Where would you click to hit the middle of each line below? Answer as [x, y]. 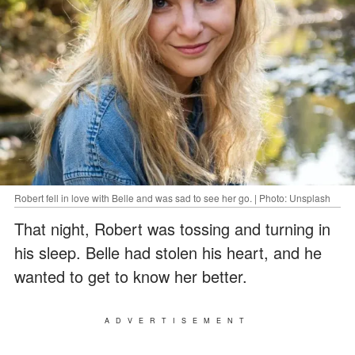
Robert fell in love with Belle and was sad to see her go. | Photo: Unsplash [172, 198]
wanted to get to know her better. [131, 277]
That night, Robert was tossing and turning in [172, 229]
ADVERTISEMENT [177, 321]
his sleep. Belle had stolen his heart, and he [168, 253]
